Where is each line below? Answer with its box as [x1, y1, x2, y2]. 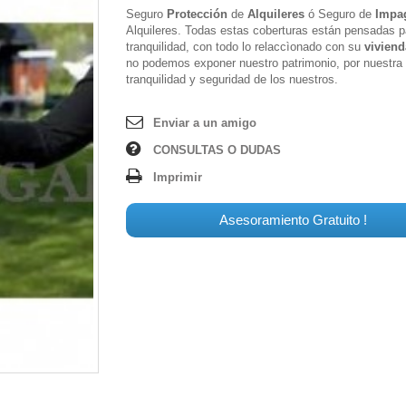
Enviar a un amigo [153, 116, 256, 130]
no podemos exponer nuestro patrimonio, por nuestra [126, 56, 402, 70]
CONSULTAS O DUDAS [153, 143, 281, 157]
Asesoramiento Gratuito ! [219, 212, 368, 227]
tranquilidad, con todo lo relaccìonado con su [126, 40, 361, 53]
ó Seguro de [304, 7, 372, 21]
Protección [167, 7, 227, 21]
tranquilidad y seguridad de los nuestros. [126, 72, 338, 86]
